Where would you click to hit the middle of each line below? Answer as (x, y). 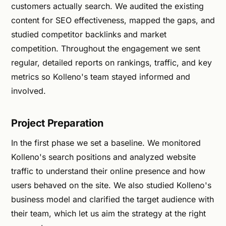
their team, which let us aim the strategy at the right (108, 214)
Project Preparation (57, 123)
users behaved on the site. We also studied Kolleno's (111, 185)
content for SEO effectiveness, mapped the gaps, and (113, 20)
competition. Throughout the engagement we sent (106, 49)
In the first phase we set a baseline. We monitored (106, 143)
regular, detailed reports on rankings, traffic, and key (111, 63)
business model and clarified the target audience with (112, 200)
